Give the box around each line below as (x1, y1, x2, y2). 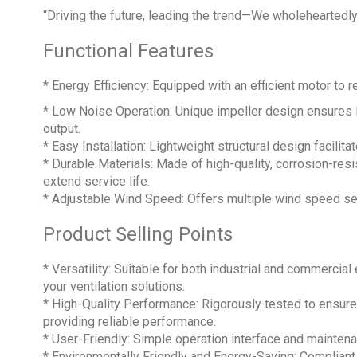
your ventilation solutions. (42, 278, 185, 294)
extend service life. (42, 173, 150, 189)
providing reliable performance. (42, 313, 216, 329)
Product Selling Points (42, 222, 233, 245)
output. (42, 120, 80, 136)
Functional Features (42, 39, 214, 62)
